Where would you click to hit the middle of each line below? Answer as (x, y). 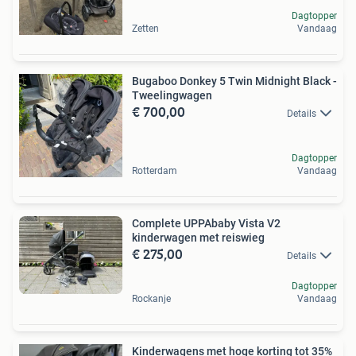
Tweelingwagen (172, 95)
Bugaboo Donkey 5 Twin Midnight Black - (234, 81)
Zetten (145, 29)
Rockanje (151, 299)
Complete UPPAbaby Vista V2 (206, 223)
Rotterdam (155, 171)
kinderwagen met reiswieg (198, 238)
